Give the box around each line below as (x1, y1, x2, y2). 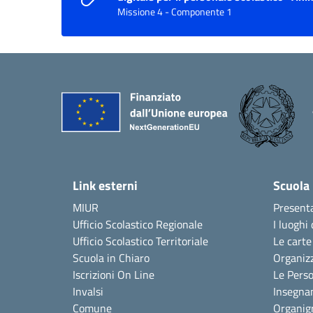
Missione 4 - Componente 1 (117, 3, 232, 20)
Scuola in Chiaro (73, 249, 150, 266)
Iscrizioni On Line (73, 265, 154, 283)
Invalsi (73, 282, 103, 300)
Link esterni (73, 175, 138, 195)
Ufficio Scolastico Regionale (73, 215, 203, 233)
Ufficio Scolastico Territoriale (73, 232, 208, 249)
